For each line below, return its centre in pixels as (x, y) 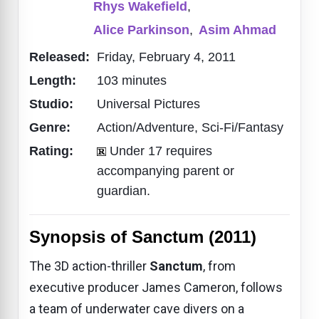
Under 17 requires (161, 151)
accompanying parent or (166, 171)
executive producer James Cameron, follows (156, 287)
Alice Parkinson (141, 30)
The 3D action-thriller (89, 266)
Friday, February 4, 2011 (166, 57)
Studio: (53, 104)
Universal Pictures (148, 104)
